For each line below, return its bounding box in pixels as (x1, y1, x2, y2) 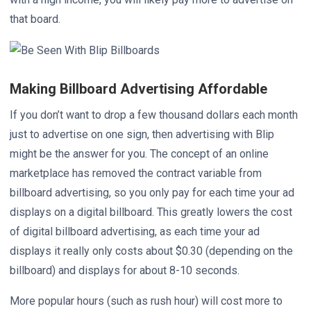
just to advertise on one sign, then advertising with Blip (10, 127, 274, 141)
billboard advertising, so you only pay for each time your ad (10, 185, 294, 199)
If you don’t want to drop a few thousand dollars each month (10, 108, 298, 121)
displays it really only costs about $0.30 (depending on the (10, 244, 293, 258)
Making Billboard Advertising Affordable (10, 80, 267, 97)
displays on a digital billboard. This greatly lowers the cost (10, 205, 292, 219)
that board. (10, 12, 60, 26)
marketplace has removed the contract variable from (10, 166, 262, 180)
